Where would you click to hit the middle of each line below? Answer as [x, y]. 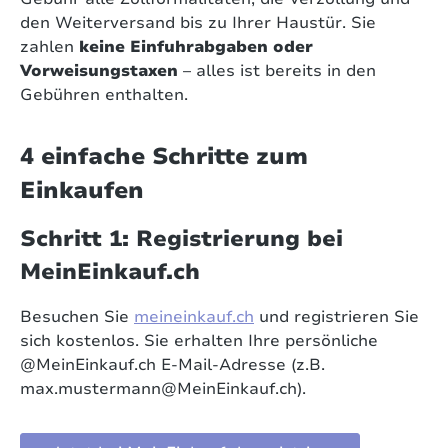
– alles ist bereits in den [277, 71]
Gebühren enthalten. [104, 95]
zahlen [49, 47]
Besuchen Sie [77, 317]
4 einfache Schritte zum [164, 156]
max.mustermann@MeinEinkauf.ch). [163, 389]
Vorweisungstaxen [99, 71]
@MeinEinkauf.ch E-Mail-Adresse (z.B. [172, 365]
